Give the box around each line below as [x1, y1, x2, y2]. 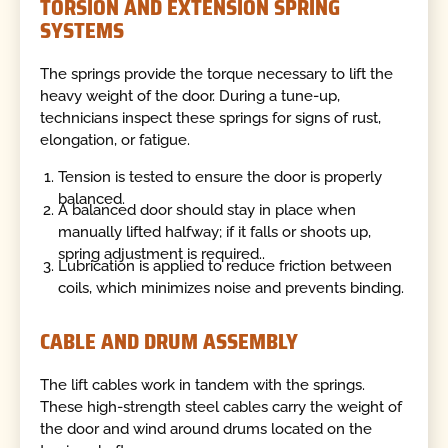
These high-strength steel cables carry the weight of [40, 397, 403, 416]
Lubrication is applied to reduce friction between [58, 256, 393, 275]
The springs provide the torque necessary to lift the [40, 64, 394, 83]
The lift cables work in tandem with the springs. [40, 375, 366, 394]
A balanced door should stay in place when [58, 201, 357, 220]
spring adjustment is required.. [58, 245, 266, 264]
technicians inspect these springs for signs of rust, [40, 108, 382, 127]
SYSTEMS [40, 14, 125, 48]
